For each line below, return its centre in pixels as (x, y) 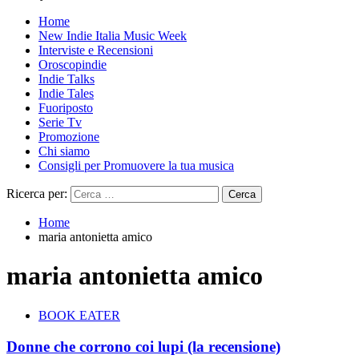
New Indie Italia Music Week (113, 36)
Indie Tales (66, 93)
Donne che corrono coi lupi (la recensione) (143, 346)
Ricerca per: (37, 194)
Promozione (69, 137)
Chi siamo (64, 151)
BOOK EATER (79, 315)
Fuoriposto (66, 108)
